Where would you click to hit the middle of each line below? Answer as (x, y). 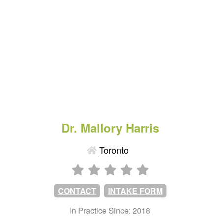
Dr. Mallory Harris (110, 128)
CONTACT (77, 191)
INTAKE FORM (135, 191)
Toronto (112, 150)
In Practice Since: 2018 (110, 210)
